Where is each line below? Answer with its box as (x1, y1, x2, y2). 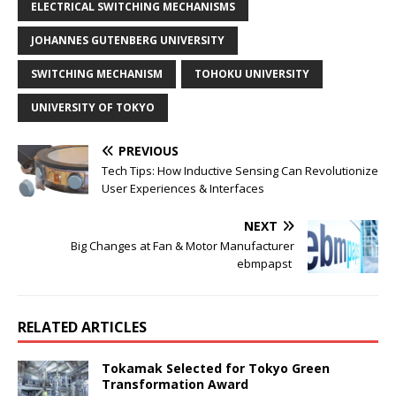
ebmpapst (237, 255, 294, 272)
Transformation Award (102, 376, 252, 393)
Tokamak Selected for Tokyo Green (102, 360, 330, 377)
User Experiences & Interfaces (102, 180, 267, 197)
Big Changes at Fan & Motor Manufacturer (71, 238, 294, 255)
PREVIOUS (118, 142, 179, 160)
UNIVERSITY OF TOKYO (31, 100, 155, 116)
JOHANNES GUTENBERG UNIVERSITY (31, 33, 225, 49)
